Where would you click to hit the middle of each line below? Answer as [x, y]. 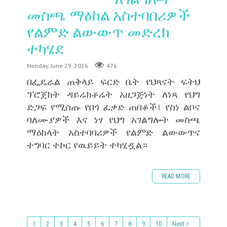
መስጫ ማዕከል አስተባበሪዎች [108, 15]
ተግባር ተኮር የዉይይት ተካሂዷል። [87, 145]
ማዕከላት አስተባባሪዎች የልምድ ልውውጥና [113, 132]
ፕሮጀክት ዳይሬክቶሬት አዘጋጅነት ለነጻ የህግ [113, 94]
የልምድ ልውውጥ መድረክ [98, 32]
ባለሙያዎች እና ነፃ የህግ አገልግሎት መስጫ [113, 120]
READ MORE [176, 177]
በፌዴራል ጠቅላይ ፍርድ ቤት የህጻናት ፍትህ [113, 82]
